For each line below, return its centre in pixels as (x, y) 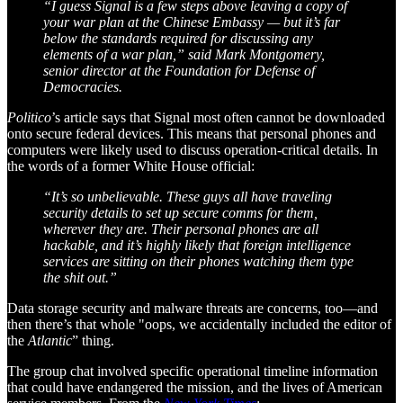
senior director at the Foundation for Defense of (179, 70)
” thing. (93, 340)
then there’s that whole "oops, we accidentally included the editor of (199, 324)
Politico (29, 117)
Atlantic (50, 340)
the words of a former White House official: (131, 166)
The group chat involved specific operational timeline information (193, 371)
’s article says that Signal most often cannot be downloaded (218, 117)
